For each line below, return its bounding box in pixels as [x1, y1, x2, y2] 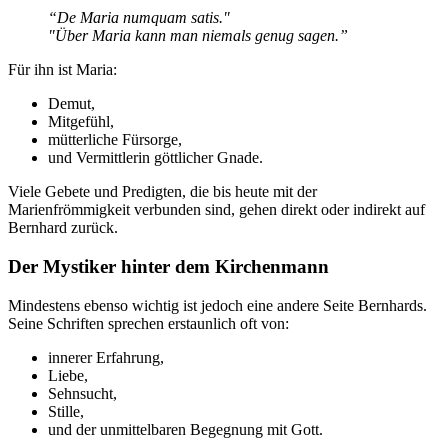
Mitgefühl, [48, 113, 114, 131]
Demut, [48, 95, 95, 113]
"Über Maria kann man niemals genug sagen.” [48, 27, 348, 45]
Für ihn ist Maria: [8, 61, 117, 79]
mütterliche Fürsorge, [48, 131, 182, 149]
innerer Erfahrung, [48, 348, 164, 366]
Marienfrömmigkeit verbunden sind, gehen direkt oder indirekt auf [8, 201, 425, 219]
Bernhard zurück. [8, 219, 118, 237]
